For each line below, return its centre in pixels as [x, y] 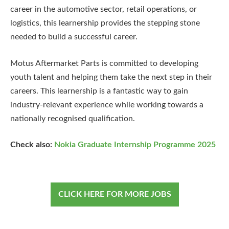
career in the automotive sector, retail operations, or [104, 9]
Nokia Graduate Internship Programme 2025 [135, 145]
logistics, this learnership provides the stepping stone [105, 23]
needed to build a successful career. [74, 37]
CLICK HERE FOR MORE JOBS [114, 194]
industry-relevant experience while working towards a [107, 105]
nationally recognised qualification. [73, 118]
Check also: [32, 145]
